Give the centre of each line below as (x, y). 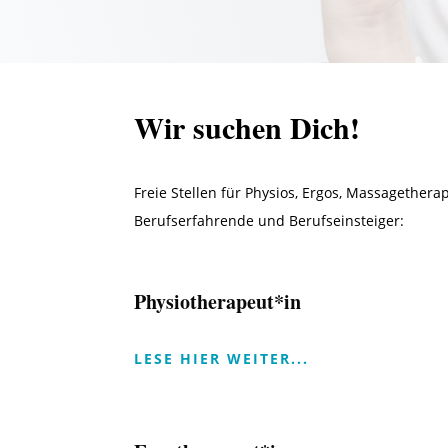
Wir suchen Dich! (247, 127)
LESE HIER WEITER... (222, 359)
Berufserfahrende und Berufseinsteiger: (269, 221)
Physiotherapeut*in (218, 302)
